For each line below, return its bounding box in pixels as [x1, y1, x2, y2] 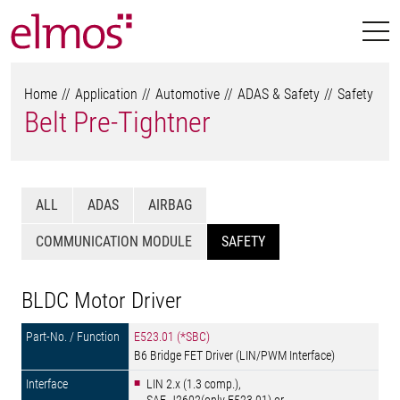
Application [75, 86, 137, 103]
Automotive [155, 86, 220, 103]
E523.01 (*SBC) [134, 329, 210, 344]
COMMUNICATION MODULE [36, 233, 192, 250]
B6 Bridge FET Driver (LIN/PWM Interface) [134, 348, 335, 362]
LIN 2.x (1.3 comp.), [146, 377, 241, 391]
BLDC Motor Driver [21, 287, 182, 313]
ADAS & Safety [237, 86, 320, 103]
